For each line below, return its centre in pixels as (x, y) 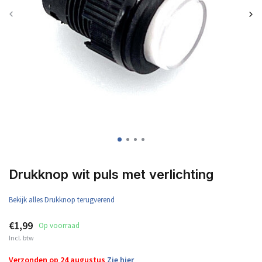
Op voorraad (59, 225)
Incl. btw (21, 238)
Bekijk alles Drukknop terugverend (62, 200)
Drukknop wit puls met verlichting (111, 174)
